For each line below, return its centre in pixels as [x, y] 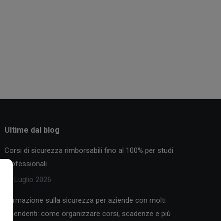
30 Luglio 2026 [28, 180]
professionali [26, 164]
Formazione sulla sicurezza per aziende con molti [85, 200]
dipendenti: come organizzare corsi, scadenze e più [88, 214]
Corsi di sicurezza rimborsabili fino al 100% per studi [89, 150]
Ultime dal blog [32, 130]
